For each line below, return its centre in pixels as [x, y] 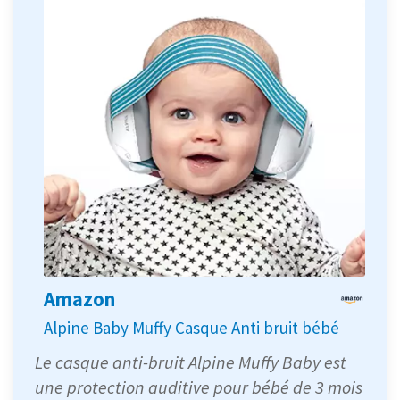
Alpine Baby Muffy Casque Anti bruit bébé [192, 328]
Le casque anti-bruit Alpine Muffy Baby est [191, 362]
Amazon [79, 300]
